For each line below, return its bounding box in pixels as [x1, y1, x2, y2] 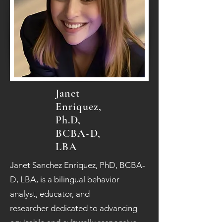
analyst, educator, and [10, 189, 90, 199]
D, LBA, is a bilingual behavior [10, 174, 119, 184]
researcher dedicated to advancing [10, 203, 137, 213]
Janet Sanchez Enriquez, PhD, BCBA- [10, 160, 145, 170]
